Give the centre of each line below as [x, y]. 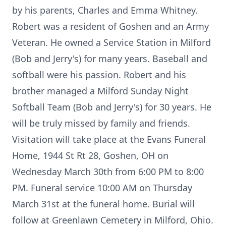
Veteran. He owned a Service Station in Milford [111, 42]
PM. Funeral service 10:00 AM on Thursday [102, 188]
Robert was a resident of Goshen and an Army [110, 26]
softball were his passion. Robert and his [99, 75]
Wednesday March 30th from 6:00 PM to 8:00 [108, 172]
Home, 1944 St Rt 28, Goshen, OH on [90, 155]
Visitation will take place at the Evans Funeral [109, 139]
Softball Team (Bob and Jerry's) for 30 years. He [112, 107]
